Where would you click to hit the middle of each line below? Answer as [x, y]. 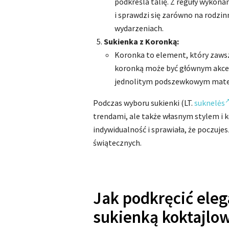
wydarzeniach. [139, 28]
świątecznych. [117, 143]
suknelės [210, 103]
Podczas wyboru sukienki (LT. [144, 103]
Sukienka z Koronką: [141, 41]
